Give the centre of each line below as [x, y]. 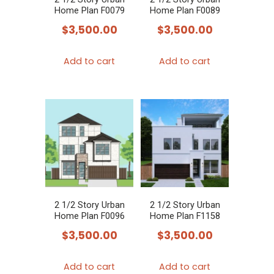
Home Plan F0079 [89, 10]
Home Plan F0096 [89, 217]
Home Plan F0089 [185, 10]
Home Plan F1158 [185, 217]
